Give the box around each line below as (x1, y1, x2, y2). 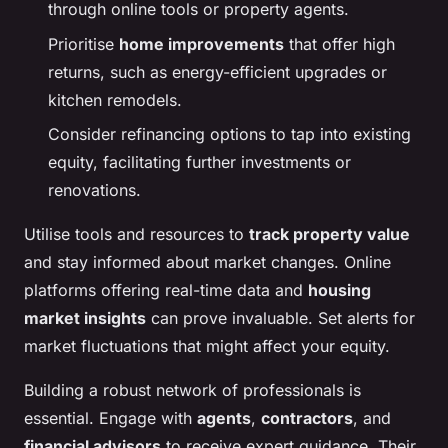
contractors (261, 407, 353, 428)
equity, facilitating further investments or (48, 151, 351, 172)
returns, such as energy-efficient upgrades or (48, 61, 387, 82)
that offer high (284, 33, 395, 54)
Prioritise (48, 33, 119, 54)
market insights (24, 307, 146, 328)
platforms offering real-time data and (24, 279, 308, 300)
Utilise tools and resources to (24, 223, 249, 244)
